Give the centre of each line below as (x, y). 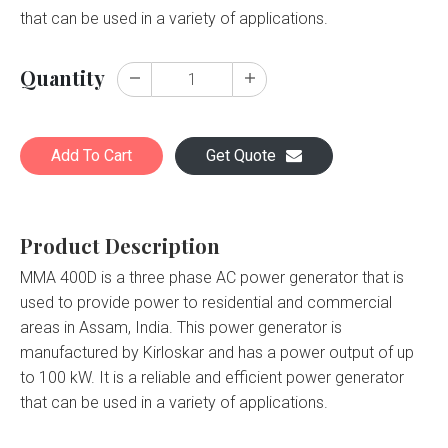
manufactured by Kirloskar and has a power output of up (217, 353)
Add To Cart (91, 156)
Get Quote (241, 156)
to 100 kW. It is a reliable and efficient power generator (212, 378)
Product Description (120, 246)
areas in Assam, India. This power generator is (181, 328)
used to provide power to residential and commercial (206, 303)
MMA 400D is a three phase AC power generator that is (212, 278)
